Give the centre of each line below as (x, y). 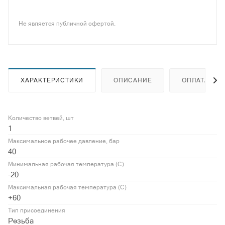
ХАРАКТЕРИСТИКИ (52, 81)
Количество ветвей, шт (41, 118)
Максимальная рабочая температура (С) (67, 188)
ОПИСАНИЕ (133, 81)
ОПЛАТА (196, 81)
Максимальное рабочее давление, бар (64, 141)
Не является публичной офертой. (67, 24)
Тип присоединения (37, 211)
